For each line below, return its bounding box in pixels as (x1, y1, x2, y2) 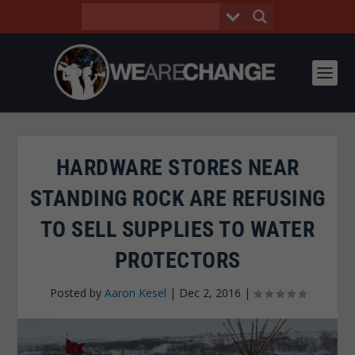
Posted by (49, 285, 105, 300)
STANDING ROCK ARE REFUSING (29, 185, 326, 212)
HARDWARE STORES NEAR (55, 155, 300, 181)
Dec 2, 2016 (178, 285, 241, 300)
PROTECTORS (114, 247, 241, 273)
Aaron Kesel (104, 285, 166, 300)
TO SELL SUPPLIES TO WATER (40, 216, 315, 242)
